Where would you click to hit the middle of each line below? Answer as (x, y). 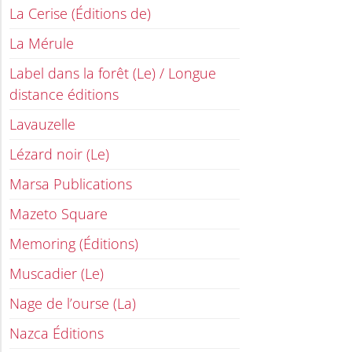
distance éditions (64, 95)
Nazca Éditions (57, 334)
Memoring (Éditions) (74, 244)
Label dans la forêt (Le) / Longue (113, 73)
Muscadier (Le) (57, 274)
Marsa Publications (71, 184)
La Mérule (42, 44)
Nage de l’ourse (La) (73, 304)
